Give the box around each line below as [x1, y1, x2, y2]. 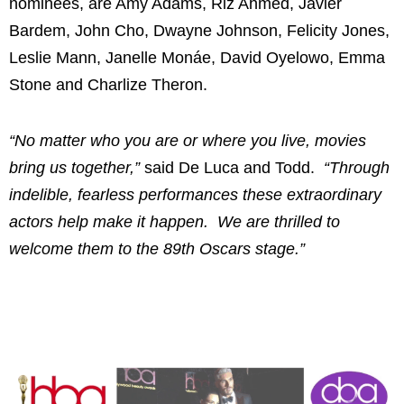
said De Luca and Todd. [140, 158, 324, 177]
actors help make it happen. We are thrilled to [9, 212, 340, 231]
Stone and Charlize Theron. [9, 76, 207, 95]
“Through [324, 158, 390, 177]
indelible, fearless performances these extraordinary [9, 185, 381, 204]
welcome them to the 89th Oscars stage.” [9, 239, 305, 258]
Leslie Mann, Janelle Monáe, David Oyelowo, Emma [9, 49, 385, 68]
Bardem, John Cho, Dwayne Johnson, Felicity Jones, [9, 22, 390, 41]
